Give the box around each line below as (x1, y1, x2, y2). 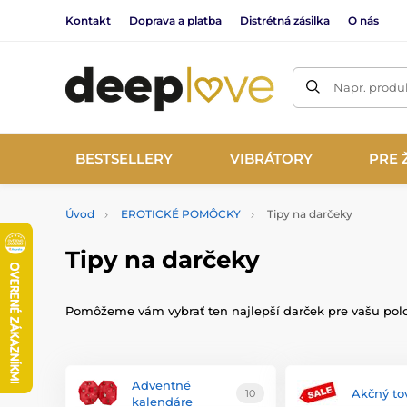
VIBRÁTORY (229, 149, 313, 167)
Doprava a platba (129, 13, 222, 27)
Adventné (132, 377, 191, 392)
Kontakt (65, 13, 111, 27)
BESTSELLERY (75, 149, 174, 167)
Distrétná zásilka (240, 13, 330, 27)
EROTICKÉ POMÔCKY (121, 207, 241, 221)
